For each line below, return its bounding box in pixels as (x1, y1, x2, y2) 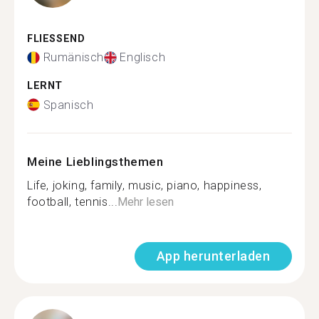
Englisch (120, 51, 166, 64)
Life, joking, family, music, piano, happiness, (27, 178, 262, 192)
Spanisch (43, 98, 94, 112)
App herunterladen (156, 248, 270, 263)
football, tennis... (27, 194, 118, 209)
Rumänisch (43, 51, 104, 64)
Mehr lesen (117, 194, 174, 209)
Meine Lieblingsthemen (27, 154, 164, 169)
